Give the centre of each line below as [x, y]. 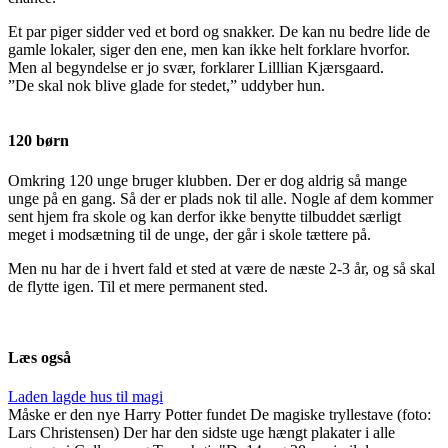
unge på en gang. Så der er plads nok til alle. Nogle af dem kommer [220, 198]
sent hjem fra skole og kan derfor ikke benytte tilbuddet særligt [204, 216]
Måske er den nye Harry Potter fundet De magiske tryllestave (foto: [219, 415]
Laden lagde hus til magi [85, 397]
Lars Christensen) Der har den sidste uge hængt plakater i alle [201, 433]
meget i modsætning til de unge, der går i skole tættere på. [189, 234]
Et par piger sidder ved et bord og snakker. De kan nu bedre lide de [219, 32]
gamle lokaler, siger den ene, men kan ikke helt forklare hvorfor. [209, 50]
